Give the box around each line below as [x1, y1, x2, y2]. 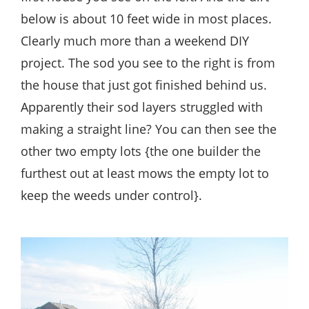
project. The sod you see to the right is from [21, 54, 275, 71]
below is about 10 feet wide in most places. [21, 10, 272, 27]
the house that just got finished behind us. [21, 76, 267, 93]
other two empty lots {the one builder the [21, 142, 261, 159]
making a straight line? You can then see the [21, 120, 277, 137]
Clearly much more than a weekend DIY [21, 32, 249, 49]
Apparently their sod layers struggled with [21, 98, 263, 115]
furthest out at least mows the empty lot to [21, 164, 269, 181]
